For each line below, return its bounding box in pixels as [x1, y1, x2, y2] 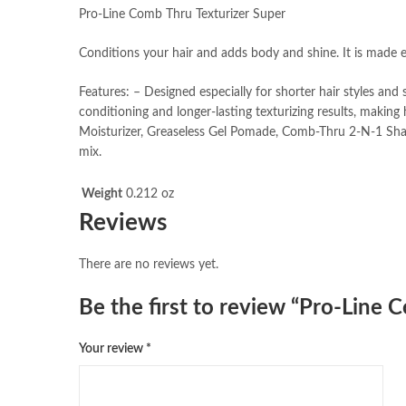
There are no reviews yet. [79, 258, 218, 272]
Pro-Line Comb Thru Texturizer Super [79, 7, 285, 21]
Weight [82, 187, 122, 200]
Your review [79, 342, 146, 355]
